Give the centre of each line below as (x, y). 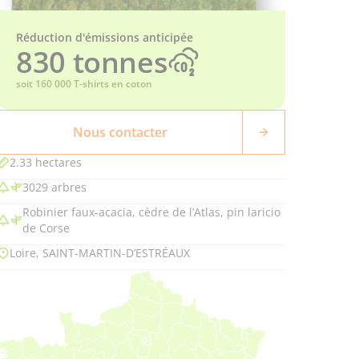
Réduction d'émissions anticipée (105, 37)
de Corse (46, 228)
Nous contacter (120, 132)
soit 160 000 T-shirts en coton (84, 84)
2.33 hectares (46, 162)
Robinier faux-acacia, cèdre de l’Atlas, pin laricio (151, 212)
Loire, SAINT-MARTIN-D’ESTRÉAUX (100, 253)
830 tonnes (92, 62)
